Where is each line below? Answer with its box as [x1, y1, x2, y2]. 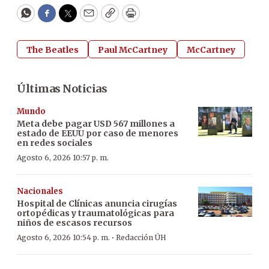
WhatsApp [25, 11, 82, 26]
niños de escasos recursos [17, 217, 132, 228]
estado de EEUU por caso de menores [17, 127, 178, 139]
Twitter [67, 11, 107, 26]
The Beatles [26, 44, 79, 55]
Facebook [46, 11, 97, 26]
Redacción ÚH [116, 232, 166, 242]
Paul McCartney [98, 44, 168, 55]
